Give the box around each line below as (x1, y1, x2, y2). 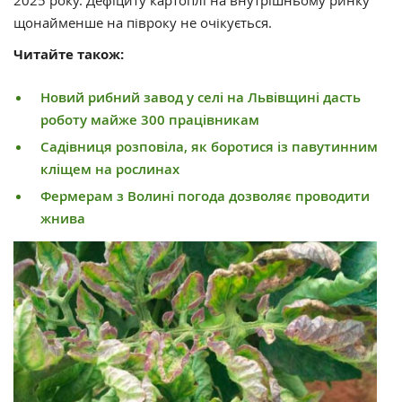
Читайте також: (13, 44, 127, 64)
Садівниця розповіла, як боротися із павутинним (40, 136, 378, 156)
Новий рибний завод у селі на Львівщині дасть (40, 87, 361, 107)
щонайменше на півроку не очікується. (13, 13, 272, 31)
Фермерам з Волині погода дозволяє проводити (40, 186, 370, 205)
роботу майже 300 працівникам (40, 109, 259, 129)
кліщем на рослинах (40, 159, 179, 179)
